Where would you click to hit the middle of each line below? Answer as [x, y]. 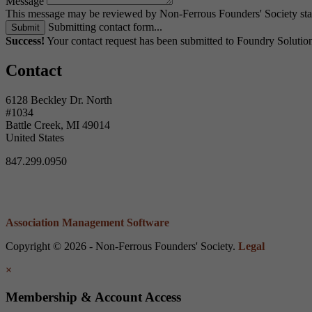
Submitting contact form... [105, 26]
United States [35, 137]
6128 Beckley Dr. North [59, 100]
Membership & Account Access [93, 297]
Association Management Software [87, 222]
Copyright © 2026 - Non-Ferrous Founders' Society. [122, 246]
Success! [25, 40]
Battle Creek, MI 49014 [58, 125]
